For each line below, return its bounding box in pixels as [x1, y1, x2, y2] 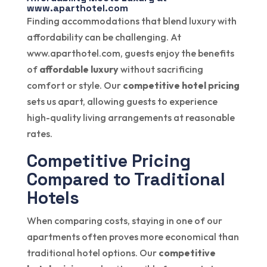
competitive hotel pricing [122, 79, 240, 91]
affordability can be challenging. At [26, 30, 181, 43]
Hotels [26, 186, 79, 209]
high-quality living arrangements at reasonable [26, 111, 235, 123]
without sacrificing [118, 63, 203, 75]
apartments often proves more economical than [26, 230, 239, 243]
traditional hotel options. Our [26, 246, 159, 259]
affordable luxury [39, 63, 119, 75]
